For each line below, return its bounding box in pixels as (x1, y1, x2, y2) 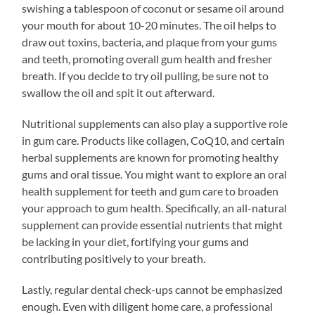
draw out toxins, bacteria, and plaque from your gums (22, 34, 278, 49)
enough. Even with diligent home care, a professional (22, 299, 274, 313)
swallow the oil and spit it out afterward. (22, 85, 215, 99)
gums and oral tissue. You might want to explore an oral (22, 167, 288, 181)
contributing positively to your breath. (22, 251, 206, 265)
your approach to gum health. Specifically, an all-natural (22, 200, 288, 214)
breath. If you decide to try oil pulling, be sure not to (22, 68, 269, 82)
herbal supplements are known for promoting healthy (22, 150, 279, 164)
